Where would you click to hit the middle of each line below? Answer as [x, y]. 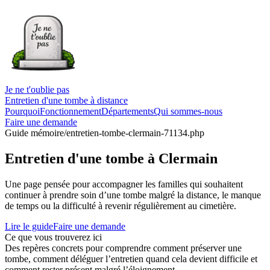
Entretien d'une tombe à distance [66, 100]
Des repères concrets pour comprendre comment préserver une [123, 248]
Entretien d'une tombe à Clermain [111, 158]
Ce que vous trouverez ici [53, 237]
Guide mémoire [34, 133]
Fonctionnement [71, 111]
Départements [127, 111]
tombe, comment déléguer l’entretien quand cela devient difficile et [131, 259]
